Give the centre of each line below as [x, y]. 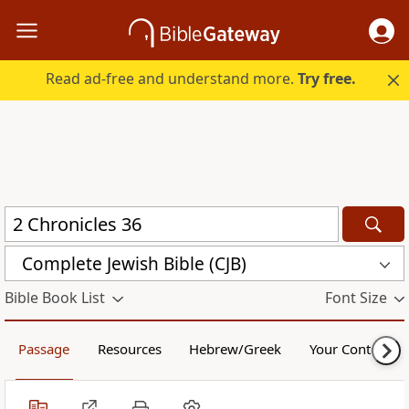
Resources [129, 349]
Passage [44, 349]
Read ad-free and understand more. [172, 79]
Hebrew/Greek [236, 349]
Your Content [350, 349]
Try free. [327, 79]
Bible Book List [55, 298]
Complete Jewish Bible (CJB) [134, 263]
